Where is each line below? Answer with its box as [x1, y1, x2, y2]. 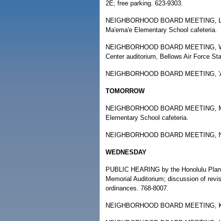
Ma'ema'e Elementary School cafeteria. [106, 26, 217, 34]
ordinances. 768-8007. [106, 184, 169, 192]
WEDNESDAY [106, 148, 147, 156]
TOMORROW [106, 87, 145, 95]
